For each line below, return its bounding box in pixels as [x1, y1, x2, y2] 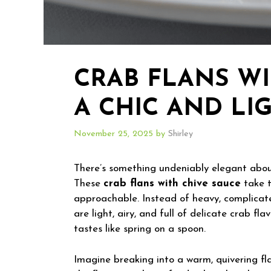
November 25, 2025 [74, 129, 153, 139]
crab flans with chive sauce [103, 178, 241, 189]
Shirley [168, 129, 193, 139]
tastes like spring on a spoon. [74, 224, 206, 235]
